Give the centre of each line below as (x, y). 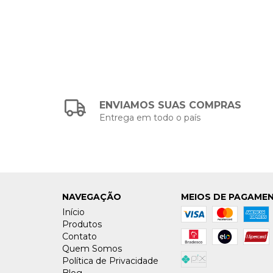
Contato (80, 236)
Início (73, 212)
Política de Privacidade (110, 261)
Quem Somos (92, 248)
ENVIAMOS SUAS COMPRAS (171, 105)
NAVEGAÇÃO (92, 197)
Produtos (82, 224)
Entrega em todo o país (150, 117)
